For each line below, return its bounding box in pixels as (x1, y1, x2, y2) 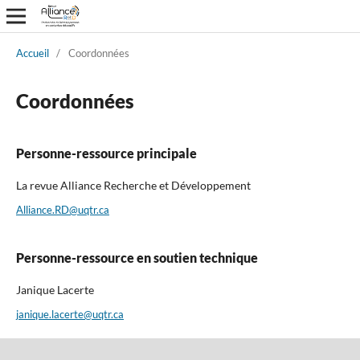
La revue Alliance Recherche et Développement (15, 178, 251, 192)
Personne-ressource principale (15, 145, 197, 161)
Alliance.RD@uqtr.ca (15, 202, 109, 216)
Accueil (15, 46, 49, 59)
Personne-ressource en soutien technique (15, 249, 258, 265)
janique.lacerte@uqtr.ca (15, 307, 124, 321)
